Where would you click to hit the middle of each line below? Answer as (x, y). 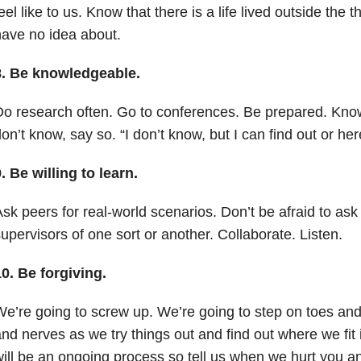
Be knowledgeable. (75, 73)
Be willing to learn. (73, 173)
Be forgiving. (62, 273)
